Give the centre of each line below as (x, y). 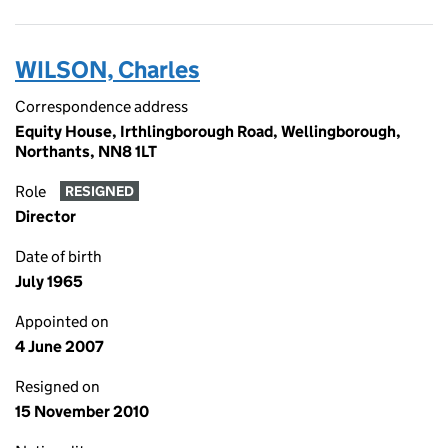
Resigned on (57, 386)
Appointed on (62, 321)
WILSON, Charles (107, 69)
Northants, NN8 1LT (86, 151)
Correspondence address (101, 106)
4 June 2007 (59, 346)
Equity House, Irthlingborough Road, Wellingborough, (208, 131)
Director (45, 216)
